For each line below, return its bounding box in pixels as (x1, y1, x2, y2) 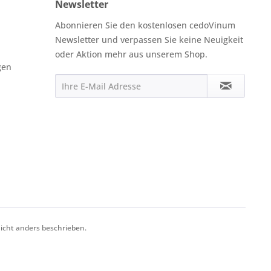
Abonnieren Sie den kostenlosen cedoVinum (55, 19, 235, 31)
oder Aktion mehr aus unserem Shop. (55, 48, 207, 60)
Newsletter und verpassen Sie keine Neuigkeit (55, 34, 243, 45)
